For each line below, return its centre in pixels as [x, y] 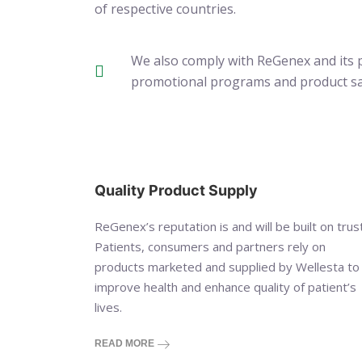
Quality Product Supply [176, 190]
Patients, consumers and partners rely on [210, 246]
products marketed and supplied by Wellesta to [227, 266]
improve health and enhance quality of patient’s [225, 286]
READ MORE [126, 343]
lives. [108, 307]
